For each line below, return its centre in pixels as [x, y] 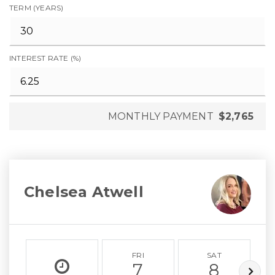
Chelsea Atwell [84, 192]
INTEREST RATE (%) [45, 58]
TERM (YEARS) [37, 8]
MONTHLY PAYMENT [161, 116]
